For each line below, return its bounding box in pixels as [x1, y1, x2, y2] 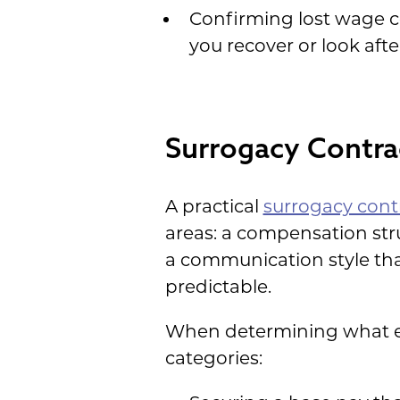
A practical [164, 195, 263, 217]
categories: [164, 346, 262, 369]
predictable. [164, 275, 271, 297]
